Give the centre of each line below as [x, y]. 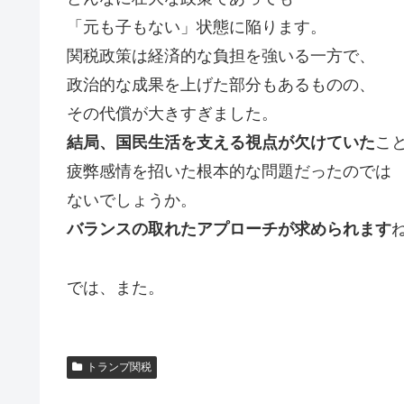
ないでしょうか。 [132, 201]
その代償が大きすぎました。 [172, 114]
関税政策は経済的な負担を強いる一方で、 [221, 56]
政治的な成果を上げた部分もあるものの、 [221, 85]
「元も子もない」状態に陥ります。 [197, 28]
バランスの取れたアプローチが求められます [229, 230]
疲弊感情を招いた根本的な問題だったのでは [229, 172]
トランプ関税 [119, 367]
